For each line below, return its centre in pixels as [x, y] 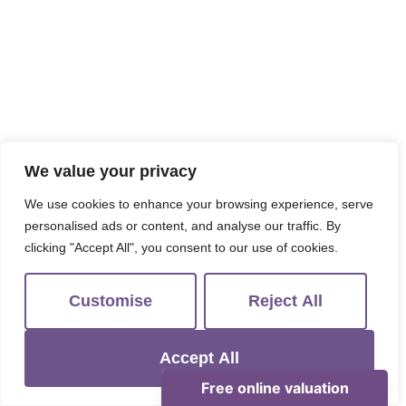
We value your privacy [111, 171]
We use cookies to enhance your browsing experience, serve [199, 204]
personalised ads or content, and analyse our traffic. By [183, 226]
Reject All [285, 301]
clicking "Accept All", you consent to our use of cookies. [181, 247]
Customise [111, 301]
